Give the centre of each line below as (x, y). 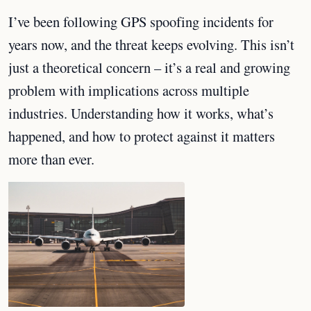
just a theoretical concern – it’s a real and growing (149, 67)
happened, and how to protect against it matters (142, 136)
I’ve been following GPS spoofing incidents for (141, 21)
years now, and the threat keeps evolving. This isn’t (151, 44)
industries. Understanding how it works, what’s (141, 113)
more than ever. (51, 159)
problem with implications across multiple (129, 90)
